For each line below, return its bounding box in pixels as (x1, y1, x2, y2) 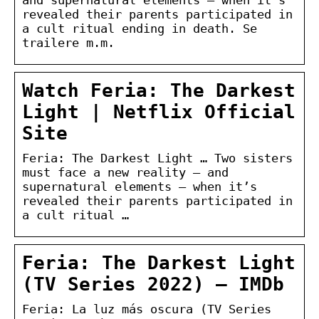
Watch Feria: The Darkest (22, 79, 296, 101)
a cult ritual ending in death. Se (22, 21, 257, 36)
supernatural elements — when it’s (22, 179, 257, 194)
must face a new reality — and (22, 164, 229, 179)
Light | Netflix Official (22, 100, 296, 122)
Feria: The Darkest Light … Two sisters (22, 150, 293, 165)
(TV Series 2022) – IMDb (22, 273, 284, 295)
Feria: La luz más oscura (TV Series (22, 301, 271, 316)
